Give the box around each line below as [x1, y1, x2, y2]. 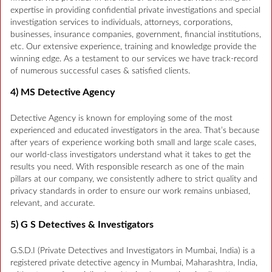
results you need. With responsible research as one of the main [10, 163, 244, 172]
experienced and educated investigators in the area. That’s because [10, 126, 259, 135]
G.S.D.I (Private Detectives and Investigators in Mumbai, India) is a [10, 246, 255, 256]
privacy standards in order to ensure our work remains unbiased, [10, 187, 250, 196]
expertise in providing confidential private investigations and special [10, 6, 260, 15]
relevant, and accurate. [10, 199, 95, 208]
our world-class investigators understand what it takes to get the [10, 151, 251, 160]
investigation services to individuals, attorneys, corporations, [10, 18, 233, 27]
